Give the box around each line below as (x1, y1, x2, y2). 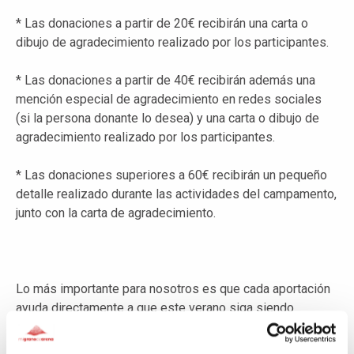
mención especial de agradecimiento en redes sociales (16, 91, 322, 107)
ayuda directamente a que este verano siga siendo (16, 299, 294, 315)
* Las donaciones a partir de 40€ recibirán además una (16, 72, 315, 88)
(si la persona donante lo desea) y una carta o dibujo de (16, 110, 319, 126)
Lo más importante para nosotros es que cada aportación (16, 281, 330, 296)
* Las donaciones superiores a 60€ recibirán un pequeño (16, 167, 327, 183)
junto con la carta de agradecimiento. (16, 205, 216, 220)
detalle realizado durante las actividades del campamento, (16, 186, 337, 201)
